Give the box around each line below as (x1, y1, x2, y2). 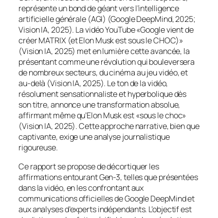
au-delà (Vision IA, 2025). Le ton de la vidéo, (18, 78, 168, 89)
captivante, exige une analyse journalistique (18, 131, 170, 143)
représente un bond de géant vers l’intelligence (18, 3, 180, 14)
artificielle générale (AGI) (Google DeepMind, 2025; (18, 14, 196, 25)
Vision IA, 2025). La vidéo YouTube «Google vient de (18, 24, 194, 36)
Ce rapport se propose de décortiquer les (18, 161, 159, 172)
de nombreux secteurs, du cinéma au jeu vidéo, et (18, 67, 188, 78)
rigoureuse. (18, 142, 58, 153)
